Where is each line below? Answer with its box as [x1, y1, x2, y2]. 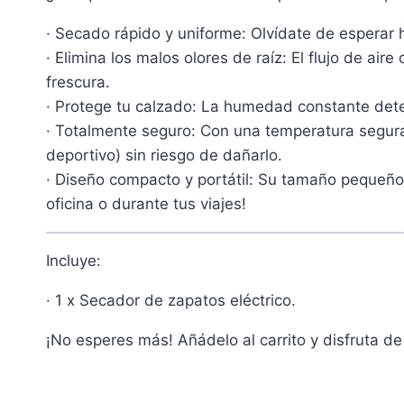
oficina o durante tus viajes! [46, 194, 246, 213]
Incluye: [46, 251, 101, 270]
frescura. [46, 72, 110, 91]
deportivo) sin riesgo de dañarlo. [46, 145, 282, 164]
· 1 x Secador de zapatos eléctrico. [46, 290, 296, 309]
